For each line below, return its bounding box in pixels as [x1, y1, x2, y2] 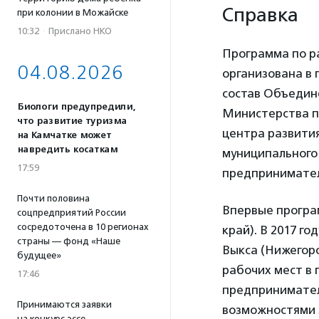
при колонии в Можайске [17, 7, 128, 18]
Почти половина [17, 193, 90, 204]
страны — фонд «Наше [17, 236, 120, 246]
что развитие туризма [17, 115, 127, 127]
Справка [222, 3, 298, 26]
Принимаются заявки [17, 299, 112, 310]
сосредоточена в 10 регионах [17, 221, 149, 232]
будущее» [17, 250, 61, 261]
